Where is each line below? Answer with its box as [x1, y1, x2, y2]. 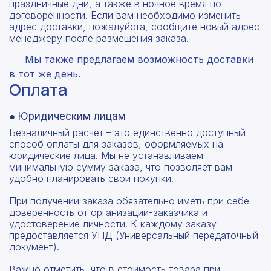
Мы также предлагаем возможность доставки [22, 53, 253, 66]
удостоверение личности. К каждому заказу [9, 218, 217, 230]
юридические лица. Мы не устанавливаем [9, 149, 203, 162]
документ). [9, 241, 59, 253]
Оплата [9, 79, 67, 101]
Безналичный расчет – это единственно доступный [9, 126, 246, 139]
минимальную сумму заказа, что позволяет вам [9, 161, 232, 174]
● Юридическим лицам [9, 110, 126, 123]
